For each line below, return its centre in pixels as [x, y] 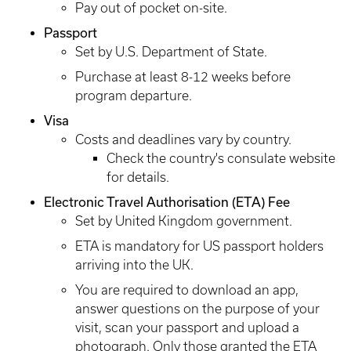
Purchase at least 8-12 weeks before [183, 77]
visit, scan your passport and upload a [187, 327]
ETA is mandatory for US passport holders [199, 246]
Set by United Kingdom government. [184, 221]
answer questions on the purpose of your [197, 309]
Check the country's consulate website [221, 158]
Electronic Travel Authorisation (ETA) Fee [167, 202]
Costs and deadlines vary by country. [183, 139]
